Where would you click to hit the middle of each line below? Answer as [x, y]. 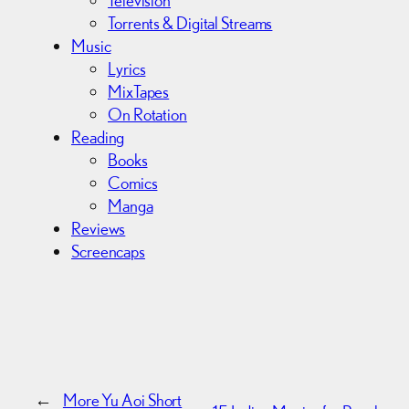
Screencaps [108, 251]
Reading [98, 136]
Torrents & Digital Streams [190, 22]
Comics [133, 182]
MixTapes [139, 91]
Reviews [99, 228]
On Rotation [147, 114]
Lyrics [127, 68]
